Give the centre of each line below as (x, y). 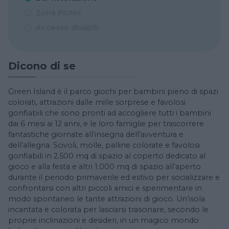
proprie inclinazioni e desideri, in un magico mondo (104, 220)
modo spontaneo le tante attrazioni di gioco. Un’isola (107, 199)
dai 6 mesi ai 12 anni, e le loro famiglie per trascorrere (106, 123)
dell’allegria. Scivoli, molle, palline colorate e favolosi (104, 145)
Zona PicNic (59, 13)
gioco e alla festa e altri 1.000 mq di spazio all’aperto (105, 166)
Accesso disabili (67, 28)
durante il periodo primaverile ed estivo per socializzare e (114, 177)
